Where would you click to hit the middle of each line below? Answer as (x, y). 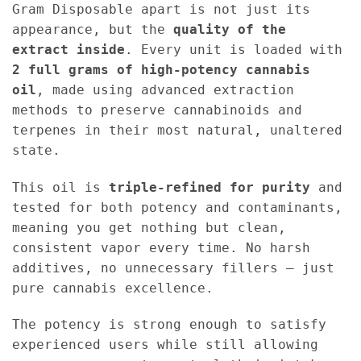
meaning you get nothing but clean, (149, 227)
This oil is (60, 187)
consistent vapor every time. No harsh (161, 247)
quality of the (230, 29)
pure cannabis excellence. (113, 288)
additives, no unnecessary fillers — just (173, 268)
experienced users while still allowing (165, 345)
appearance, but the (93, 29)
